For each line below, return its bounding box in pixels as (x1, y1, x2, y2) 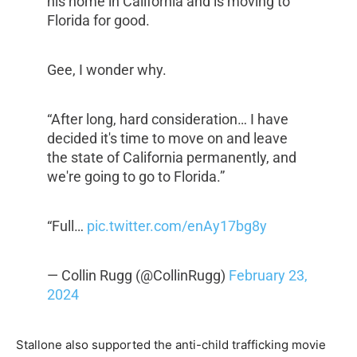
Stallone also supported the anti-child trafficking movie (16, 337, 326, 353)
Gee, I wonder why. (46, 61, 167, 79)
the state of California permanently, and (46, 149, 296, 167)
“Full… (46, 218, 87, 235)
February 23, (228, 267, 308, 284)
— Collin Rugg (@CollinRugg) (46, 267, 229, 284)
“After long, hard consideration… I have (46, 111, 288, 128)
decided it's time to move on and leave (46, 130, 288, 147)
